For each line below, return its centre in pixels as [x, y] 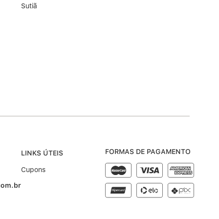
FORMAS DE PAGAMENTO [148, 152]
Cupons [33, 170]
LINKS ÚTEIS [42, 153]
